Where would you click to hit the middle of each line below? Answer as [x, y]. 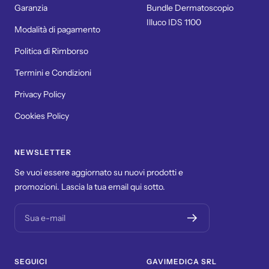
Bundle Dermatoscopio [190, 8]
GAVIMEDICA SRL [182, 261]
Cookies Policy [42, 116]
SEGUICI [31, 261]
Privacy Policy [40, 94]
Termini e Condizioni [53, 72]
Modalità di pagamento [57, 29]
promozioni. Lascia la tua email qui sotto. [90, 186]
